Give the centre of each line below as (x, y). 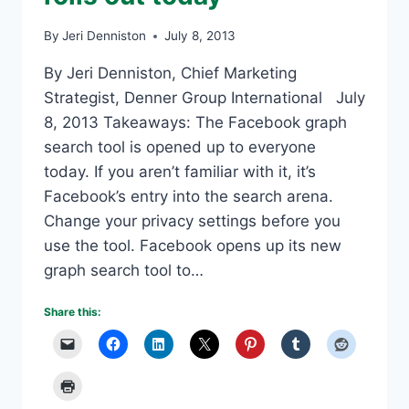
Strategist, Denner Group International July (204, 98)
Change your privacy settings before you (192, 221)
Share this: (73, 312)
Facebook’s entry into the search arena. (189, 197)
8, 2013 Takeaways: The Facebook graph (195, 123)
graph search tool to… (124, 271)
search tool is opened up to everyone (180, 147)
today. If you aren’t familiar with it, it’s (180, 172)
